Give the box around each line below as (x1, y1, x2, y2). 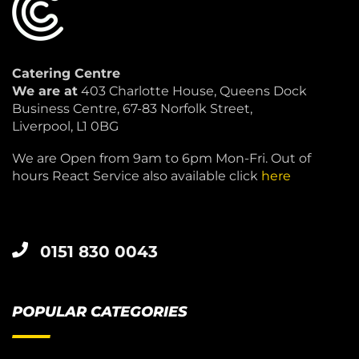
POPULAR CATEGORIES (12, 303, 188, 321)
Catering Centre (12, 65, 120, 81)
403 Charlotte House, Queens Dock (78, 83, 307, 99)
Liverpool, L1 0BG (12, 118, 119, 134)
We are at (12, 83, 78, 99)
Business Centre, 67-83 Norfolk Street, (12, 100, 252, 116)
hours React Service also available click (12, 168, 261, 184)
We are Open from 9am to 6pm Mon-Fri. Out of (12, 151, 311, 167)
